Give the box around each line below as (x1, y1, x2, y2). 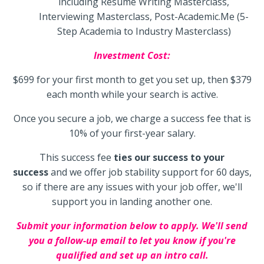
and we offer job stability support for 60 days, (48, 166, 252, 179)
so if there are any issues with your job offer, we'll (22, 180, 242, 194)
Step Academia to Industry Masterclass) (57, 25, 231, 38)
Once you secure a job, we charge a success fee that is (13, 112, 251, 126)
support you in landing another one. (52, 195, 212, 209)
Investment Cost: (94, 49, 170, 62)
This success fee (39, 151, 114, 164)
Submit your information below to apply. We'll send (16, 219, 247, 233)
